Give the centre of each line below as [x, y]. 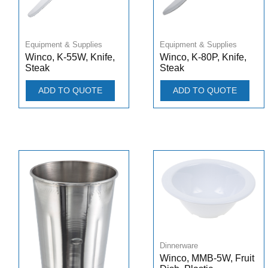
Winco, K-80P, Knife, [203, 57]
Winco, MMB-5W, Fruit [207, 258]
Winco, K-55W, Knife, [70, 57]
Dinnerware [179, 246]
